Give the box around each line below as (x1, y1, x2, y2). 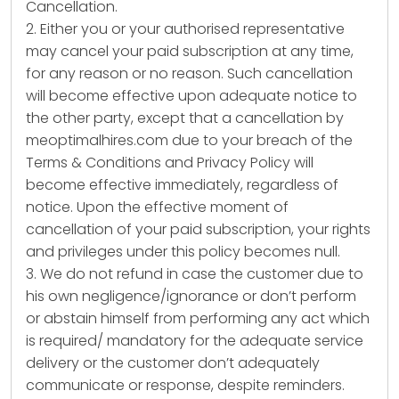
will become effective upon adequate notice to (26, 85, 357, 106)
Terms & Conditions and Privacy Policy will (26, 152, 313, 173)
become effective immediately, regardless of (26, 175, 338, 195)
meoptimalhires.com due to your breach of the (26, 130, 353, 151)
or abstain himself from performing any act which (26, 308, 370, 329)
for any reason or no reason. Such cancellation (26, 63, 353, 84)
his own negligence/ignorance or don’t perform (26, 286, 356, 306)
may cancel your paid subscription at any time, (26, 41, 354, 61)
